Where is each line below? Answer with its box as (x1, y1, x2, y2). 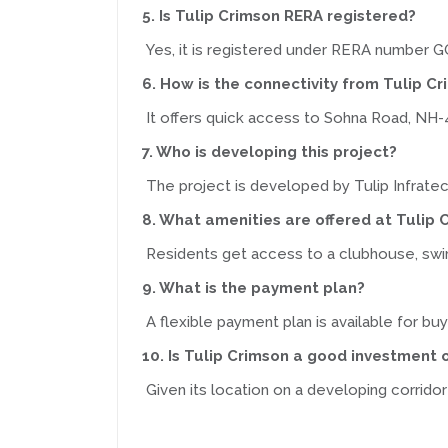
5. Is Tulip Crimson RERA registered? (142, 7, 416, 25)
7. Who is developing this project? (142, 143, 397, 161)
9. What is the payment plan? (142, 279, 365, 297)
